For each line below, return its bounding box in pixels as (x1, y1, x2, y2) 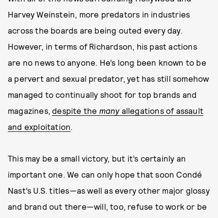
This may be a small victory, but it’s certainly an (8, 153, 186, 163)
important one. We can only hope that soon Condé (8, 169, 202, 179)
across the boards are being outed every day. (8, 25, 182, 35)
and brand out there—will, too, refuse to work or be (8, 201, 207, 211)
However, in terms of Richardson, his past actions (8, 41, 197, 51)
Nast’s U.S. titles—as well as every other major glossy (8, 185, 210, 195)
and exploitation (8, 122, 71, 131)
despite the (52, 106, 99, 115)
